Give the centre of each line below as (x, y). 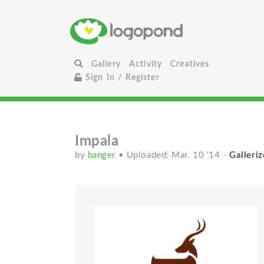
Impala (97, 141)
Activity (146, 64)
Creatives (190, 64)
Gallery (106, 64)
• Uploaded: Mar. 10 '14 (171, 155)
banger (103, 155)
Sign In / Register (121, 77)
